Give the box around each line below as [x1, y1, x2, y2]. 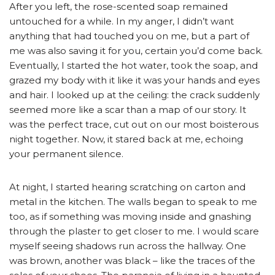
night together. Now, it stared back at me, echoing [9, 133, 243, 145]
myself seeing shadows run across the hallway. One [9, 240, 246, 252]
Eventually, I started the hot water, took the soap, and [9, 60, 258, 72]
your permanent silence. [9, 148, 123, 160]
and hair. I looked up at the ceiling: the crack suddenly [9, 89, 260, 101]
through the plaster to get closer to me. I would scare [9, 225, 259, 238]
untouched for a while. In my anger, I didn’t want [9, 15, 234, 28]
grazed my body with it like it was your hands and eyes [9, 74, 260, 87]
